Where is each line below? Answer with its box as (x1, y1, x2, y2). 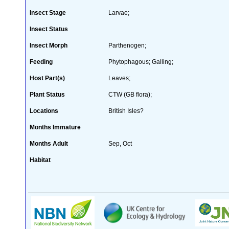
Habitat (30, 156, 51, 164)
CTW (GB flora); (108, 90, 152, 98)
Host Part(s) (30, 74, 65, 82)
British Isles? (108, 107, 144, 114)
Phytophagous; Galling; (108, 58, 173, 65)
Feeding (30, 58, 53, 65)
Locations (30, 107, 58, 114)
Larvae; (108, 9, 129, 16)
